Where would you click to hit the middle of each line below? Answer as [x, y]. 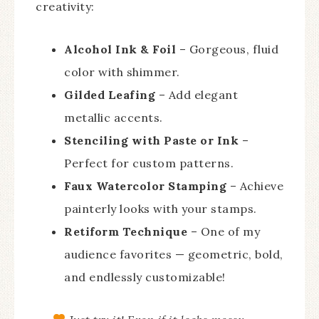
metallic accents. [114, 117]
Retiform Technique [126, 231]
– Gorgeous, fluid [227, 49]
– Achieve [255, 185]
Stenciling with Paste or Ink [151, 140]
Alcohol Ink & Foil [120, 49]
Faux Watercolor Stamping [145, 185]
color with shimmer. [122, 72]
